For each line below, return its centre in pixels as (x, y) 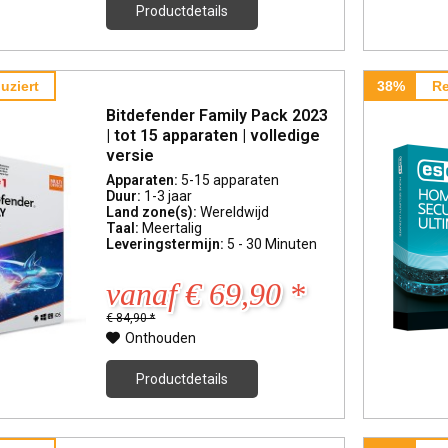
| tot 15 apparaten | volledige (213, 135)
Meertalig (172, 227)
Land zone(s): (153, 211)
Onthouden (161, 337)
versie (130, 155)
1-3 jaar (168, 195)
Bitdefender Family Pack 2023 (217, 115)
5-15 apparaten (230, 179)
